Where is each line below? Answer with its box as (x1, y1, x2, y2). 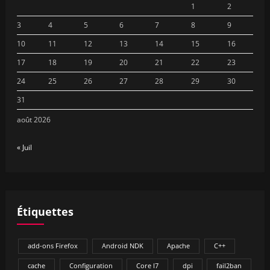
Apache (167, 241, 190, 250)
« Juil (16, 142, 32, 152)
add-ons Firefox (28, 241, 78, 250)
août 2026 (16, 114, 51, 125)
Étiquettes (16, 204, 74, 219)
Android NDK (101, 241, 143, 250)
